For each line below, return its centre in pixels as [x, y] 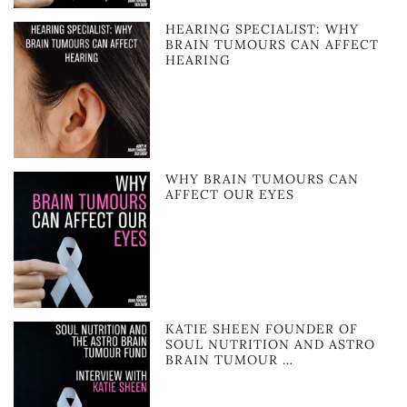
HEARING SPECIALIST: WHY [263, 29]
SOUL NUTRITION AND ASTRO [271, 345]
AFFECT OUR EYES [230, 194]
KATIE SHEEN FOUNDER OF [262, 329]
